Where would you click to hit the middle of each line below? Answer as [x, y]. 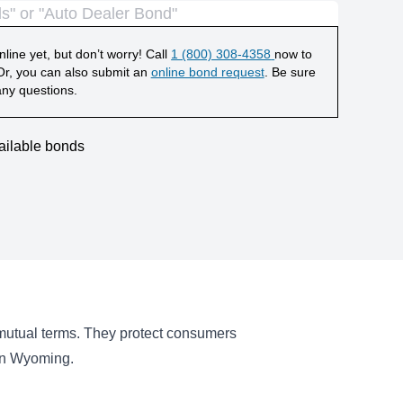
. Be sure [290, 72]
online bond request [207, 72]
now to [294, 54]
